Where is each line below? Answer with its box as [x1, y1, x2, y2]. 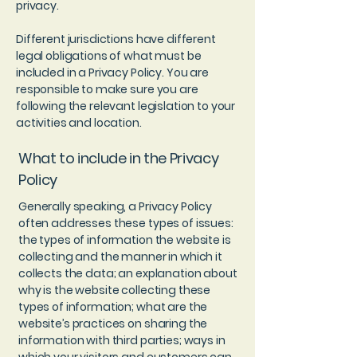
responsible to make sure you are [16, 81, 198, 97]
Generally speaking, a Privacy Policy [18, 198, 212, 214]
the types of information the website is [18, 232, 231, 248]
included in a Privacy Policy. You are [16, 65, 209, 80]
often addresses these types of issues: [18, 215, 233, 231]
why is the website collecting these [18, 282, 211, 298]
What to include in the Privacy [18, 148, 219, 168]
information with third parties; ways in [18, 332, 226, 348]
